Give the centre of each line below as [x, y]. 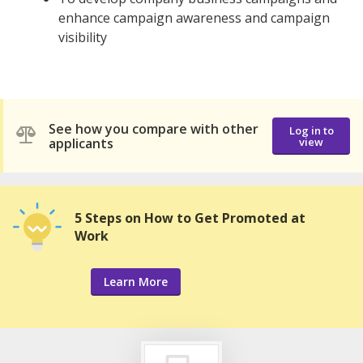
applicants [81, 143]
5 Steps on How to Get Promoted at [190, 218]
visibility [83, 38]
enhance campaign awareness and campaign [194, 18]
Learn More [136, 282]
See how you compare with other [154, 128]
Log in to [311, 130]
